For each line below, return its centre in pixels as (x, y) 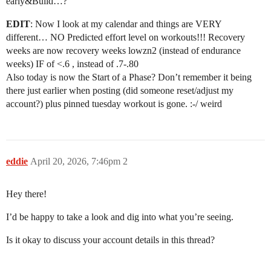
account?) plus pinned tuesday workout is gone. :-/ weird (114, 104)
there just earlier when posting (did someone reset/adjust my (120, 91)
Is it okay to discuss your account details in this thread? (110, 240)
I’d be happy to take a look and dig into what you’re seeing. (120, 217)
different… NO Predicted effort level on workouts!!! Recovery (126, 38)
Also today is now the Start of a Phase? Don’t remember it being (129, 77)
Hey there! (26, 194)
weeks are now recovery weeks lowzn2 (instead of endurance (123, 51)
